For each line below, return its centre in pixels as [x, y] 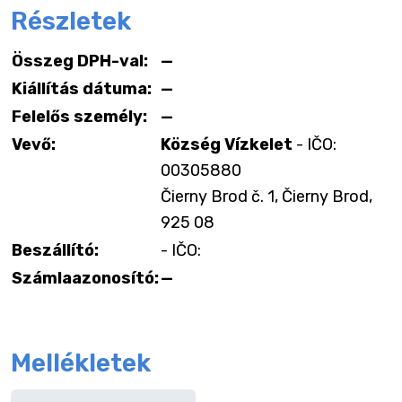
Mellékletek [81, 363]
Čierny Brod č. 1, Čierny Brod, [267, 197]
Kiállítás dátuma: [82, 89]
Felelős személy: [79, 117]
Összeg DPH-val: [80, 61]
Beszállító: [55, 250]
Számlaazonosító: [85, 278]
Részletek [71, 21]
